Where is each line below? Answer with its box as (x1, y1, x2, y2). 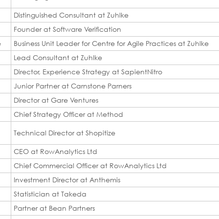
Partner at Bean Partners (14, 203, 95, 212)
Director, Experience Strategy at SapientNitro (14, 67, 162, 76)
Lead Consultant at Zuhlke (14, 53, 102, 62)
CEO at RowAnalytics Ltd (14, 147, 97, 155)
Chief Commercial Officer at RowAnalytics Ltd (14, 161, 167, 170)
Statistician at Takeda (14, 189, 87, 198)
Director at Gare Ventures (14, 95, 98, 104)
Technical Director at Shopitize (14, 128, 115, 137)
